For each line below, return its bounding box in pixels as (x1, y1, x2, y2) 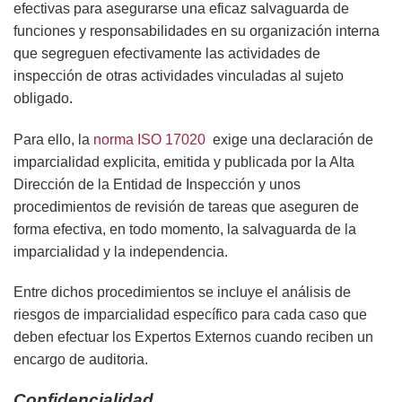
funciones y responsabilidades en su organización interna (13, 22, 380, 39)
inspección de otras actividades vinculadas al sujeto (13, 67, 344, 83)
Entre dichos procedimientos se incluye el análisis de (13, 284, 351, 301)
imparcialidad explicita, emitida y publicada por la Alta (13, 153, 354, 170)
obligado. (13, 90, 73, 106)
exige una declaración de (209, 131, 373, 147)
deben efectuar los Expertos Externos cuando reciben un (13, 329, 373, 345)
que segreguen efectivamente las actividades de (13, 45, 320, 61)
